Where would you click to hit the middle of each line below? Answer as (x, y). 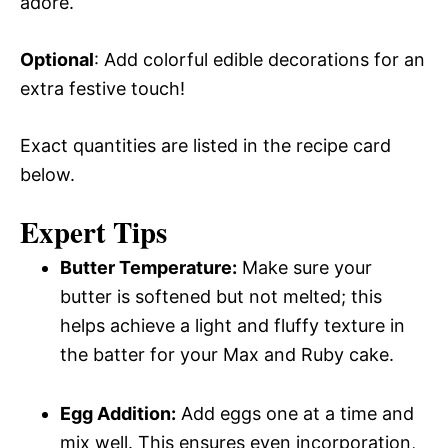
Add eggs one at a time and (295, 413)
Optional (57, 59)
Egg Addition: (118, 413)
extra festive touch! (102, 88)
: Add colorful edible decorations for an (259, 59)
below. (47, 174)
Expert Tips (93, 231)
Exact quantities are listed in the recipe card (205, 145)
